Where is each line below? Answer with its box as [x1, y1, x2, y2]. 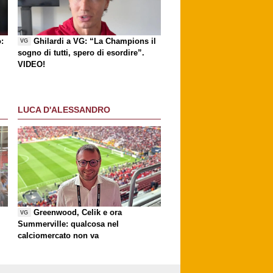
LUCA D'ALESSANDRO [18, 105, 110, 115]
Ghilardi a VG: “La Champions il [34, 36, 157, 46]
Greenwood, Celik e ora [34, 207, 122, 217]
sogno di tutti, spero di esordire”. [18, 48, 144, 57]
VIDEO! [18, 59, 45, 69]
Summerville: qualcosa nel [18, 219, 119, 229]
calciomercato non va [18, 230, 99, 240]
